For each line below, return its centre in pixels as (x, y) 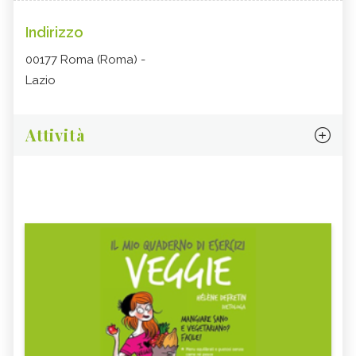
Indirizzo (54, 33)
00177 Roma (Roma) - (85, 60)
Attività (55, 135)
